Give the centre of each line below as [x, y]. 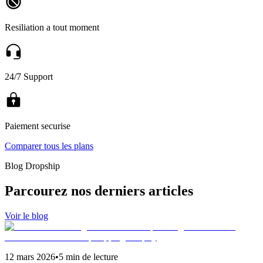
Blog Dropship [32, 166]
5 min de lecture [88, 257]
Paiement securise [38, 126]
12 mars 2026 [30, 257]
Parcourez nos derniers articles [99, 190]
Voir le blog [26, 215]
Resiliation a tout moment [52, 27]
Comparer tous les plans [49, 146]
